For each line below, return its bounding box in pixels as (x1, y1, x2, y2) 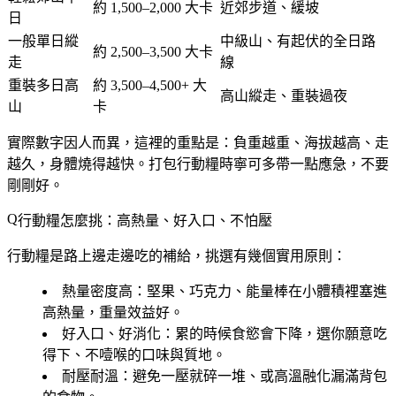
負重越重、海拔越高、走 (233, 134, 389, 150)
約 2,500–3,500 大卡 (93, 43, 213, 59)
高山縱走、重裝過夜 (220, 88, 347, 103)
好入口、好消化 (62, 325, 161, 341)
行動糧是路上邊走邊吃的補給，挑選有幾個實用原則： (7, 247, 346, 263)
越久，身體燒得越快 (7, 156, 134, 171)
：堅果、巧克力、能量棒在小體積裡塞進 (133, 283, 387, 299)
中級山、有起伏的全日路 (220, 33, 376, 49)
